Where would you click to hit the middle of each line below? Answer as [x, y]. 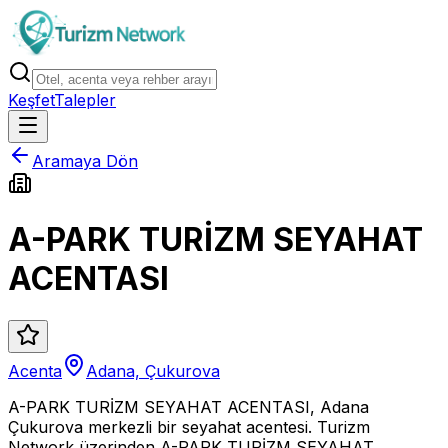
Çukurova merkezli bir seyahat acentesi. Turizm [189, 426]
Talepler [85, 100]
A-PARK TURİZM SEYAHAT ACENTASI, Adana [188, 406]
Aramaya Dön [85, 161]
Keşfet [31, 100]
